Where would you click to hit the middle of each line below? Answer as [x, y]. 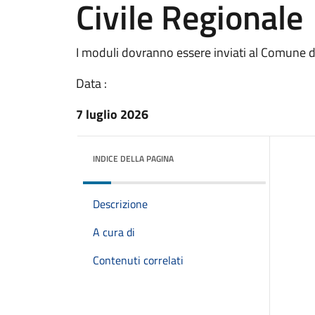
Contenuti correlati [138, 260]
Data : [91, 83]
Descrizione [120, 204]
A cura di [114, 232]
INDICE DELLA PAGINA [133, 159]
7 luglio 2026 [112, 114]
